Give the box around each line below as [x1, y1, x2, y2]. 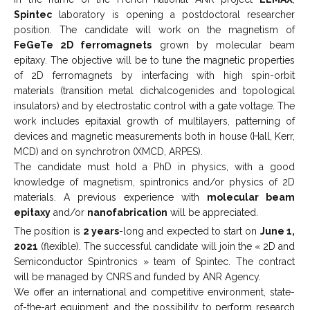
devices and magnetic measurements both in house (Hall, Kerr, [14, 130, 295, 142]
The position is [14, 225, 83, 237]
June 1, [259, 225, 295, 237]
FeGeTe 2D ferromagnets [14, 39, 152, 51]
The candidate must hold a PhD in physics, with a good [14, 161, 295, 172]
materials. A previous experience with [14, 191, 207, 203]
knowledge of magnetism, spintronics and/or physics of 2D [14, 176, 295, 188]
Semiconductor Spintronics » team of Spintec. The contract [14, 255, 295, 267]
